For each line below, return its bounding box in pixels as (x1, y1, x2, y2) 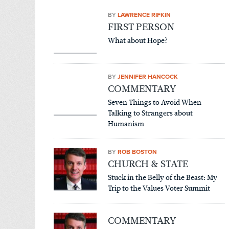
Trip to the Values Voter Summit (107, 182, 210, 194)
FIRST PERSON (107, 19, 174, 34)
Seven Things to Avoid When (107, 97, 201, 108)
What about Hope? (107, 35, 168, 46)
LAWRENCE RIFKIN (117, 11, 171, 18)
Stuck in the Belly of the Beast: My (107, 172, 217, 183)
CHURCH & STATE (107, 156, 188, 171)
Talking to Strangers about (107, 107, 193, 119)
